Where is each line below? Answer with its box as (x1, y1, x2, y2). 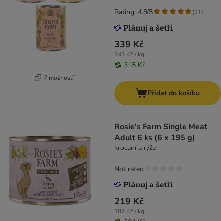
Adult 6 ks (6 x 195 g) (114, 132, 195, 144)
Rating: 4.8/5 (114, 7, 153, 17)
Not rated (114, 164, 144, 174)
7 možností (43, 74, 74, 82)
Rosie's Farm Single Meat (114, 121, 207, 133)
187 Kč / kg (114, 207, 144, 216)
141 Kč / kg (114, 50, 144, 59)
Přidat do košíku (147, 88, 200, 98)
